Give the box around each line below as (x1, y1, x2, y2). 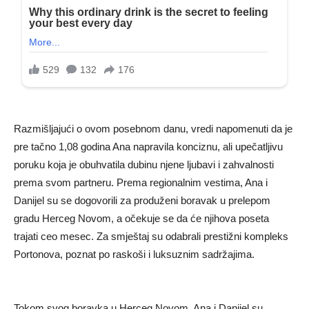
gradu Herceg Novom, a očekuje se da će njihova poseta (14, 212, 269, 225)
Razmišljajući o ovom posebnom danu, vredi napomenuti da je (14, 123, 292, 135)
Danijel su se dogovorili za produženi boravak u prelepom (14, 195, 270, 207)
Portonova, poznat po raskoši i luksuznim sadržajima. (14, 248, 255, 261)
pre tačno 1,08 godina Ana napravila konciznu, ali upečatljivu (14, 141, 283, 153)
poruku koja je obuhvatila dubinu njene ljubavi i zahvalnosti (14, 159, 274, 171)
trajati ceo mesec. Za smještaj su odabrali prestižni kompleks (14, 230, 288, 243)
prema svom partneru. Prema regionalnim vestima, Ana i (14, 177, 268, 189)
